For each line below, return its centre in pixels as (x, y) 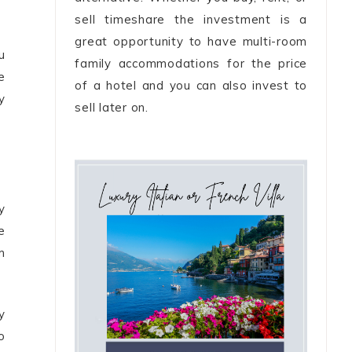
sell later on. (112, 107)
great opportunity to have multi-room (191, 41)
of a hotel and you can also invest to (191, 85)
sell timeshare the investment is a (191, 19)
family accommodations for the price (191, 63)
